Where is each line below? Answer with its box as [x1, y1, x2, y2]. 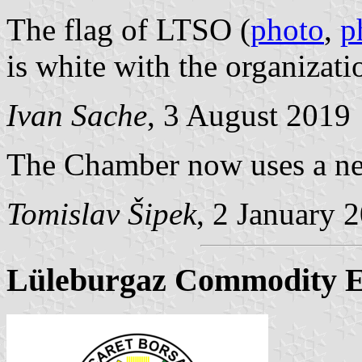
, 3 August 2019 [147, 97, 351, 133]
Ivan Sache [6, 97, 147, 133]
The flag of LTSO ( [6, 11, 250, 47]
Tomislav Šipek [6, 196, 196, 231]
